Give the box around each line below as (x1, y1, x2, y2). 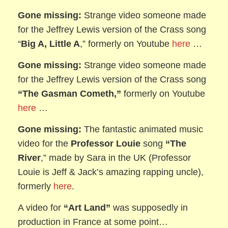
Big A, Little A (21, 38, 80, 49)
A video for (18, 202, 64, 213)
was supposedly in (110, 202, 188, 213)
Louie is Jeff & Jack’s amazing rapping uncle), (18, 166, 204, 177)
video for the (18, 138, 71, 149)
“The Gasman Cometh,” (18, 88, 122, 99)
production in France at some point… (18, 216, 168, 227)
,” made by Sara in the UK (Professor (41, 152, 191, 163)
